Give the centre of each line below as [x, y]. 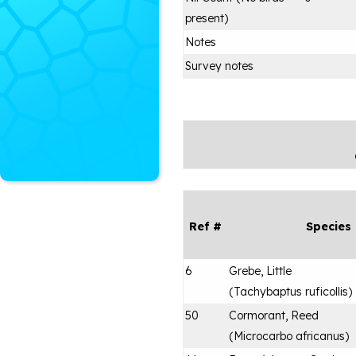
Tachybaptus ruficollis [291, 291]
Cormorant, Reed [274, 315]
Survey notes [219, 66]
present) [207, 18]
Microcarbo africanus [289, 336]
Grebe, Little [260, 271]
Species [329, 226]
